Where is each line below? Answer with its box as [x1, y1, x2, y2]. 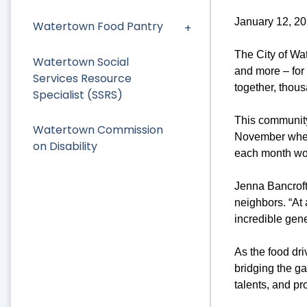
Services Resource [33, 70, 132, 86]
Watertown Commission [33, 121, 163, 138]
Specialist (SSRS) [33, 86, 123, 103]
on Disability [33, 138, 97, 154]
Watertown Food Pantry [33, 19, 163, 35]
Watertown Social [33, 53, 129, 70]
